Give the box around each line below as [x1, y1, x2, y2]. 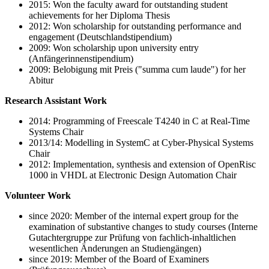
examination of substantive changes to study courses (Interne [29, 222, 258, 232]
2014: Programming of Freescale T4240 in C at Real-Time [29, 116, 250, 127]
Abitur [29, 75, 53, 86]
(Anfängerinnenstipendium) [29, 53, 133, 64]
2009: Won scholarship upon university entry [29, 43, 199, 53]
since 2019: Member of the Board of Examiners [29, 254, 209, 265]
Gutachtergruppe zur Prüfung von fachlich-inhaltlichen [29, 232, 236, 243]
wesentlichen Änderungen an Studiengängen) [29, 243, 201, 254]
